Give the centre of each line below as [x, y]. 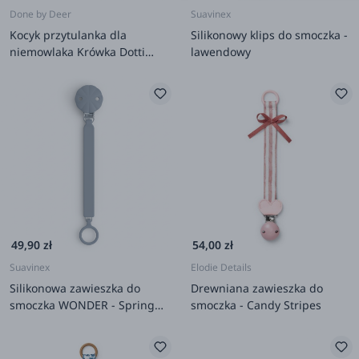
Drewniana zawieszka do [257, 288]
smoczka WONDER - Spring [82, 305]
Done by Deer [40, 14]
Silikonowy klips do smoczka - [269, 34]
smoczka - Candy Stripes [256, 305]
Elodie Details [221, 267]
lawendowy [221, 51]
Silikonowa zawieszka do [75, 288]
